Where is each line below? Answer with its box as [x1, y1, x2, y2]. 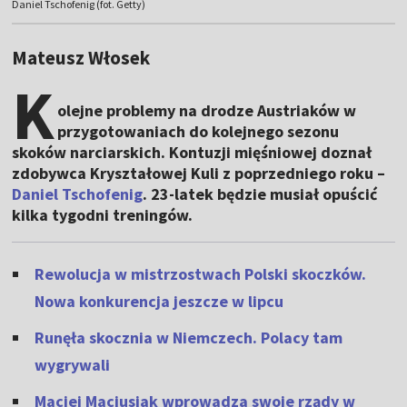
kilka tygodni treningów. [12, 204, 194, 226]
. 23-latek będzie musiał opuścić [143, 184, 378, 205]
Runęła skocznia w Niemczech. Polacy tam [35, 327, 343, 349]
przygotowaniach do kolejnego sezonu [57, 121, 340, 143]
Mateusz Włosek [12, 45, 151, 71]
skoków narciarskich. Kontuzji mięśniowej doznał [12, 142, 372, 164]
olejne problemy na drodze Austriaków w [57, 100, 357, 122]
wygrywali [35, 354, 111, 376]
